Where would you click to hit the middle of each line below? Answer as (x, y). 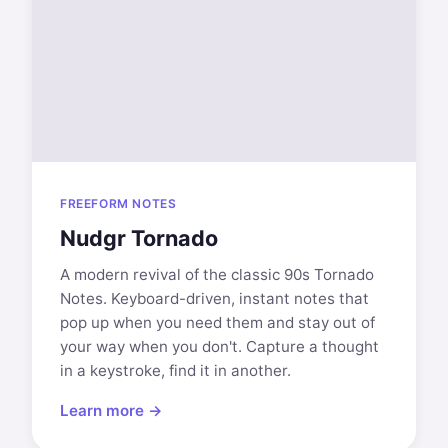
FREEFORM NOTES (118, 203)
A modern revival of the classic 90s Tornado (217, 274)
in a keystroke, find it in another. (175, 370)
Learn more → (111, 410)
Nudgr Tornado (139, 238)
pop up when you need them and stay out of (217, 322)
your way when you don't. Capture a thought (219, 346)
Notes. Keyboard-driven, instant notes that (214, 298)
